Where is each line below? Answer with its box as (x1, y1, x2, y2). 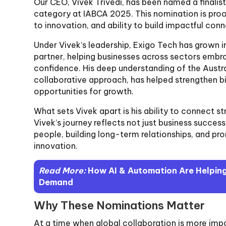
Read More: (39, 165, 88, 176)
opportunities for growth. (34, 86, 134, 96)
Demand (39, 177, 74, 187)
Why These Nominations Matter (34, 198, 205, 212)
